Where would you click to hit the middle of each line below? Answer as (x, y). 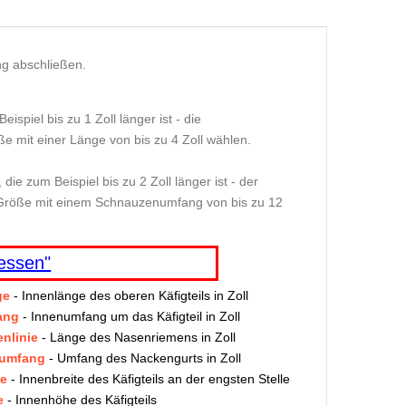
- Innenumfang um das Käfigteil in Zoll (130, 317)
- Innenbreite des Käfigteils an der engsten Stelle (149, 379)
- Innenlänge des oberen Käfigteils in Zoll (129, 296)
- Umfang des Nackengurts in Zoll (143, 358)
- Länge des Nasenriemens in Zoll (137, 338)
